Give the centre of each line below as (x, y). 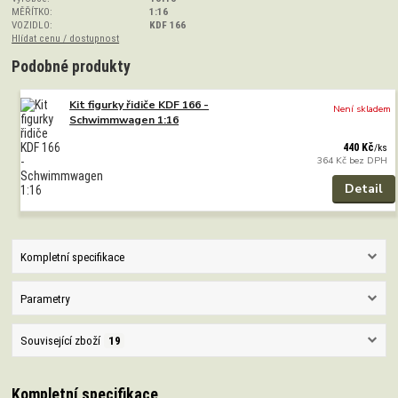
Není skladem (362, 109)
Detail (363, 188)
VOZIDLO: (32, 24)
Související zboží (60, 341)
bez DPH (369, 160)
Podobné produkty (72, 67)
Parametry (44, 299)
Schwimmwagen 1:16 (124, 119)
